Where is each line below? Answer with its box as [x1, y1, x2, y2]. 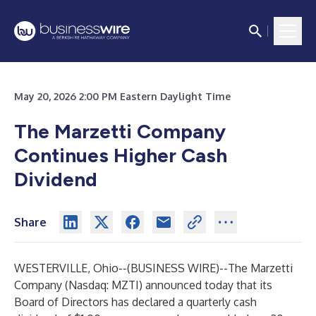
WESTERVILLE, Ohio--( [14, 261, 130, 275]
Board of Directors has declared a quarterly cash [14, 295, 257, 309]
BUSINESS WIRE [130, 261, 216, 275]
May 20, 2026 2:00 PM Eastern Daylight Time [14, 90, 231, 102]
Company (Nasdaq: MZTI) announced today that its [14, 278, 272, 292]
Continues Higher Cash [14, 143, 227, 167]
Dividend [14, 167, 97, 191]
